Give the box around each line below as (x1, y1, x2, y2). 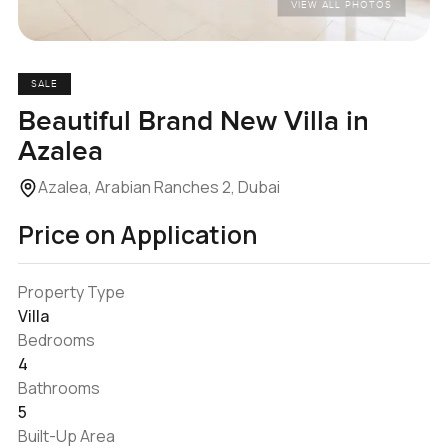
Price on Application (17, 217, 257, 251)
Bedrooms (17, 328, 95, 351)
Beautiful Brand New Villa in (17, 104, 369, 138)
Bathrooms (17, 376, 100, 399)
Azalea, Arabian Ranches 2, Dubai (37, 175, 280, 198)
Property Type (17, 280, 125, 303)
